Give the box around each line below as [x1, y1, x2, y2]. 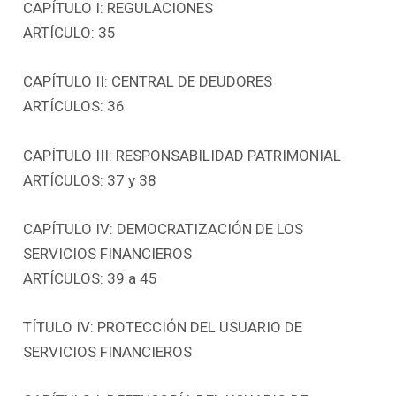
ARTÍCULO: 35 [23, 24, 117, 42]
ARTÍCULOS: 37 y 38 [23, 171, 157, 189]
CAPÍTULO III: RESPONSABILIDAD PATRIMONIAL [23, 146, 342, 164]
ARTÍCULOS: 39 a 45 [23, 269, 158, 287]
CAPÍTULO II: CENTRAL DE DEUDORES [23, 72, 273, 91]
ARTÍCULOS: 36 [23, 97, 126, 116]
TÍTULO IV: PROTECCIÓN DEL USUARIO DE [23, 317, 303, 336]
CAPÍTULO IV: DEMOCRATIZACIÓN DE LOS [23, 219, 304, 238]
